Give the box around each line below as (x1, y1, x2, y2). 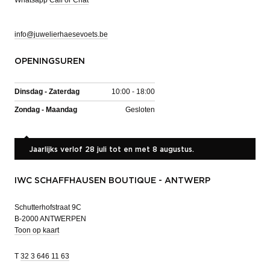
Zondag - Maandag (14, 105, 77, 114)
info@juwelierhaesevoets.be (14, 30, 108, 39)
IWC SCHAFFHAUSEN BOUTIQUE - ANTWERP (14, 176, 210, 185)
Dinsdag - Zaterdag (14, 87, 80, 96)
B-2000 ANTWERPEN (14, 214, 86, 223)
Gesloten (125, 105, 155, 114)
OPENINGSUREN (14, 57, 85, 66)
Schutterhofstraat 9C (14, 202, 81, 212)
